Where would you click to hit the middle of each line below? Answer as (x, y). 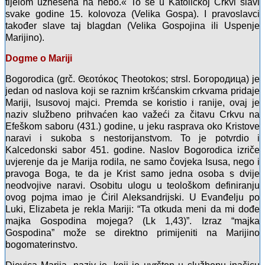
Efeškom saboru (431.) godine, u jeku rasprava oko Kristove (132, 127)
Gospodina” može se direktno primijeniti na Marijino (132, 233)
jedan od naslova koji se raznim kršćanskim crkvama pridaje (132, 91)
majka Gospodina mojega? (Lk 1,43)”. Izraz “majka (132, 221)
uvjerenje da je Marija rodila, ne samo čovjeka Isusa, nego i (132, 162)
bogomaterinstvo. (41, 245)
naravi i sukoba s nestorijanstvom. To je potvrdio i (132, 138)
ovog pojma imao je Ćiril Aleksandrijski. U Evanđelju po (132, 198)
